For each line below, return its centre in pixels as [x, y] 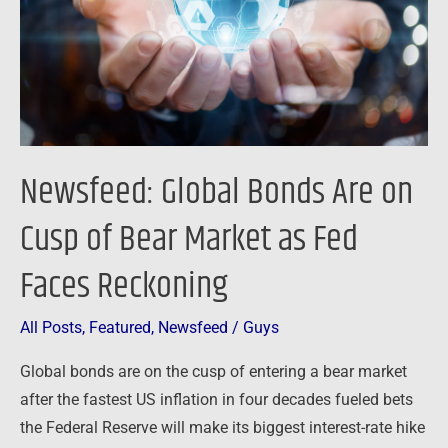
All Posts [51, 328]
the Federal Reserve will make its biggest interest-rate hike [222, 427]
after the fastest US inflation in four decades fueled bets [216, 399]
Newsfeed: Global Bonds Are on [216, 192]
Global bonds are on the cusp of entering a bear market [213, 371]
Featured [120, 328]
